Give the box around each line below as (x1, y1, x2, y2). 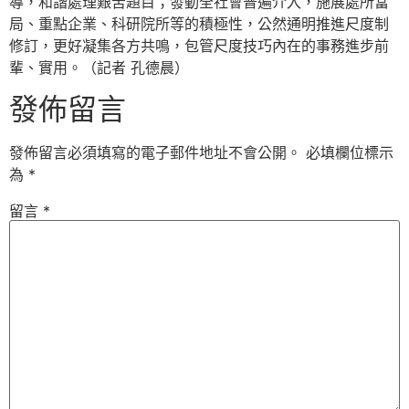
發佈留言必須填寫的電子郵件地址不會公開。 (9, 142, 301, 162)
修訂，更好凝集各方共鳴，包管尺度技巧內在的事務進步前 (9, 37, 389, 56)
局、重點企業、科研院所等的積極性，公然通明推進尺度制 (9, 15, 389, 34)
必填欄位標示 (306, 142, 393, 162)
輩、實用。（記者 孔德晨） (9, 58, 189, 78)
